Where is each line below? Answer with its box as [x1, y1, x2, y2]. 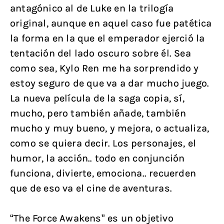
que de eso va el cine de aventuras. [10, 182, 172, 194]
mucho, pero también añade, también [10, 107, 186, 119]
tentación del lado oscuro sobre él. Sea [10, 47, 191, 59]
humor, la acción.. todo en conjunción [10, 152, 185, 164]
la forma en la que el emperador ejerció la [10, 32, 205, 44]
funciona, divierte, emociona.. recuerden [10, 167, 196, 179]
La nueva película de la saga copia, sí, [10, 92, 184, 104]
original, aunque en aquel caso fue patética [10, 17, 212, 29]
